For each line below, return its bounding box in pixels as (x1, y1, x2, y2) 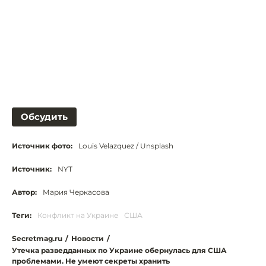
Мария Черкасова (43, 187, 109, 197)
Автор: (12, 187, 37, 197)
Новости (71, 233, 104, 243)
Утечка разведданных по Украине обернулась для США (12, 245, 227, 255)
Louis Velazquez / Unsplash (78, 141, 173, 150)
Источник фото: (12, 141, 72, 150)
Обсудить (21, 110, 68, 122)
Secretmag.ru (12, 233, 62, 243)
